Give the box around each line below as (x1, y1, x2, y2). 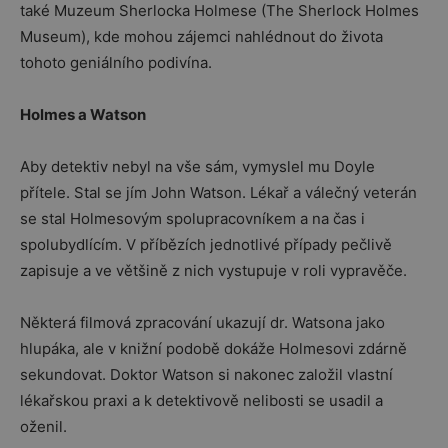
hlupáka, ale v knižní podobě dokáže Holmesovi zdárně (20, 339, 407, 358)
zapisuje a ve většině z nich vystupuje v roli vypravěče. (20, 261, 407, 280)
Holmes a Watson (20, 105, 146, 124)
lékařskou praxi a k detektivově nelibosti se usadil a (20, 391, 383, 410)
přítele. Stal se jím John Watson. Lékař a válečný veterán (20, 183, 417, 202)
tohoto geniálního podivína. (20, 53, 216, 72)
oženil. (20, 417, 67, 436)
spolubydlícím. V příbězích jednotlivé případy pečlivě (20, 235, 392, 254)
